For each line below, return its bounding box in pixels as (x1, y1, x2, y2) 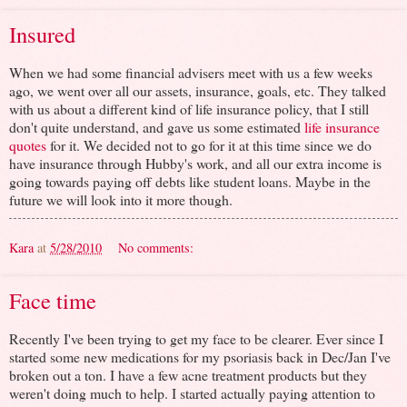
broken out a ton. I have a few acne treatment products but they (9, 364, 367, 384)
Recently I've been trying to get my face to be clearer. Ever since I (9, 328, 383, 348)
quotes (9, 134, 46, 154)
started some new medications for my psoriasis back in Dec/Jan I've (9, 346, 391, 366)
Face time (9, 284, 96, 315)
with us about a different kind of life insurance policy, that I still (9, 98, 369, 118)
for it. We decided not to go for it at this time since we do (46, 134, 372, 154)
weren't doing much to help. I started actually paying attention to (9, 382, 375, 402)
